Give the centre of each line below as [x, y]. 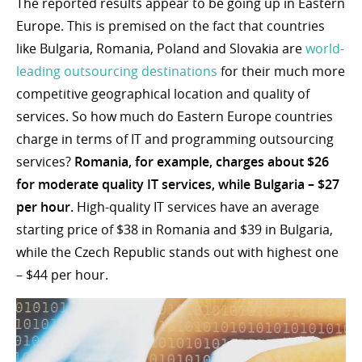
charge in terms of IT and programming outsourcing [175, 139]
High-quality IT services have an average [196, 207]
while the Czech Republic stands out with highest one [177, 253]
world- [325, 49]
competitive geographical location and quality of [163, 94]
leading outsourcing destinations [117, 72]
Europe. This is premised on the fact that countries [170, 26]
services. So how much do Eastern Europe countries [175, 117]
